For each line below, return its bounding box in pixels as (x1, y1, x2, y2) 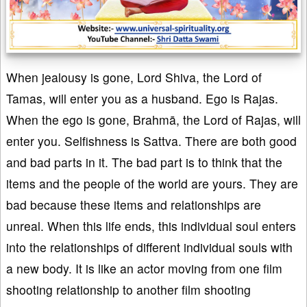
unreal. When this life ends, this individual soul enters (6, 217, 296, 235)
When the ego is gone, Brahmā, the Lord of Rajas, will (6, 111, 301, 129)
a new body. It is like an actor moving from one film (6, 260, 282, 278)
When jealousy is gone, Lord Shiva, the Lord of (6, 69, 262, 86)
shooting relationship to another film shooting (6, 281, 251, 299)
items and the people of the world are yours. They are (6, 175, 298, 193)
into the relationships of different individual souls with (6, 238, 293, 256)
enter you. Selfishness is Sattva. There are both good (6, 132, 297, 150)
